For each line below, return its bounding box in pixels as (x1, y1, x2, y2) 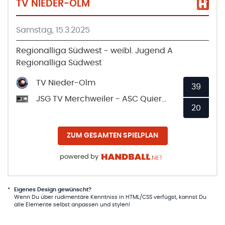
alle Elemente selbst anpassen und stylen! (14, 202, 130, 208)
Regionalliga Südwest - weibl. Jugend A (16, 46, 173, 55)
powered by (59, 153, 98, 160)
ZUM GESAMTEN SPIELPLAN (67, 132, 158, 139)
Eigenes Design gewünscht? (14, 187, 91, 193)
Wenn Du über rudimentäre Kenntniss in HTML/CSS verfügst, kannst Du (14, 194, 206, 200)
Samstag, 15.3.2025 (16, 26, 90, 34)
